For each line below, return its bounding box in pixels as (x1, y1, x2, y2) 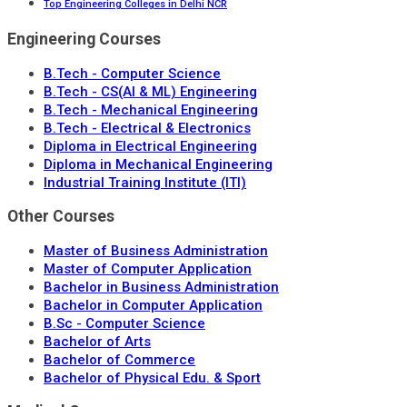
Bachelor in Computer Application (44, 296, 263, 313)
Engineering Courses (7, 29, 161, 48)
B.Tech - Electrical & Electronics (44, 119, 251, 136)
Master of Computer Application (44, 260, 252, 277)
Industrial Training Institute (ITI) (44, 174, 246, 191)
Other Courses (7, 207, 114, 226)
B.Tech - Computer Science (44, 65, 221, 82)
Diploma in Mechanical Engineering (44, 155, 273, 173)
